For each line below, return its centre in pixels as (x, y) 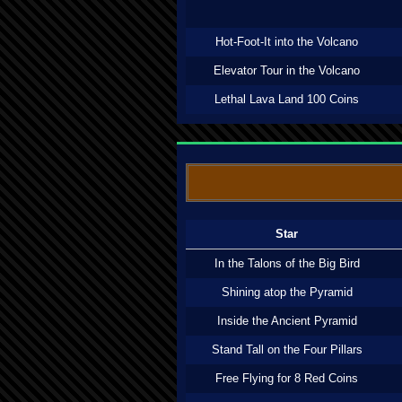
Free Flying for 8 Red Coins (287, 378)
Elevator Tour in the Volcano (287, 70)
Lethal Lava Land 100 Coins (287, 99)
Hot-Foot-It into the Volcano (287, 42)
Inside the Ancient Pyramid (287, 321)
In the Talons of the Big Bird (287, 263)
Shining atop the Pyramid (287, 292)
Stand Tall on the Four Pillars (287, 350)
